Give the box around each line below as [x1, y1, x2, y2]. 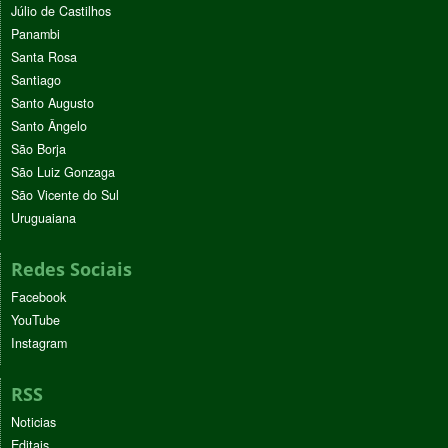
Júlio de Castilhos [11, 2, 111, 21]
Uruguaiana [11, 209, 76, 228]
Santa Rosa [11, 48, 77, 67]
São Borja [11, 140, 66, 159]
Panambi [11, 25, 60, 44]
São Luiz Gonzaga [11, 163, 115, 182]
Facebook [11, 288, 66, 307]
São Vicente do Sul [11, 186, 119, 205]
